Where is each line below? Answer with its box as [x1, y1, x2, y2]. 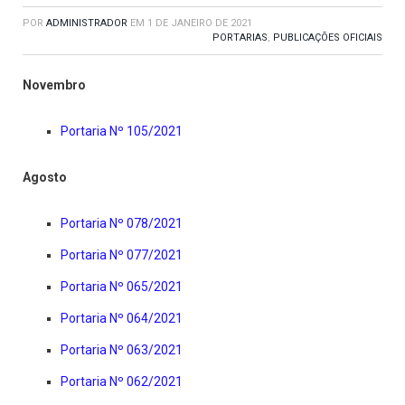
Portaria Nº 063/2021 [61, 343, 183, 358]
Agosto [23, 170, 67, 185]
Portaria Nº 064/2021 [61, 311, 183, 326]
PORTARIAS [212, 32, 268, 44]
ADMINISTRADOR [46, 17, 127, 30]
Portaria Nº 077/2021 [61, 248, 183, 263]
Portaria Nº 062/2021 [61, 374, 183, 390]
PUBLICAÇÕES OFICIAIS [273, 32, 382, 44]
